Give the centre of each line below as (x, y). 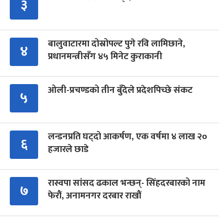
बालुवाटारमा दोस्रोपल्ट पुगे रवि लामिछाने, (117, 44)
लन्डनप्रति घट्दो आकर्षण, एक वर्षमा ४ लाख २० (128, 136)
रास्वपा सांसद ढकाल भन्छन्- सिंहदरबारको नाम (127, 183)
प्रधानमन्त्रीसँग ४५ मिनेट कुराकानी (105, 56)
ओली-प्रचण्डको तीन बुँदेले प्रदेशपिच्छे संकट (120, 90)
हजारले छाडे (68, 149)
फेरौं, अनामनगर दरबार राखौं (95, 196)
